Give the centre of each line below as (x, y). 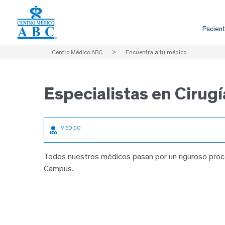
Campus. (59, 169)
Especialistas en (107, 94)
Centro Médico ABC (77, 52)
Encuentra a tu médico (156, 52)
